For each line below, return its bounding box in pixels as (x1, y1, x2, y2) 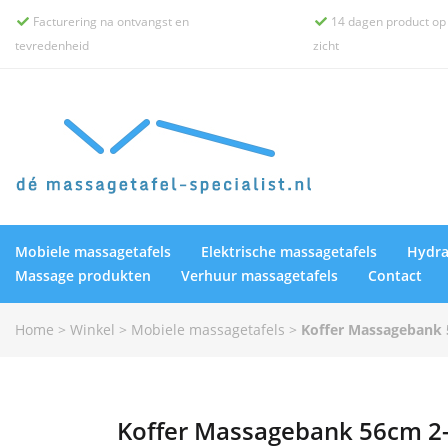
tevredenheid (15, 37, 89, 54)
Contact (368, 266, 422, 285)
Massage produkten (15, 266, 151, 285)
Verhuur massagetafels (181, 266, 338, 285)
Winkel (70, 320, 115, 339)
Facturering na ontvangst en (30, 13, 189, 30)
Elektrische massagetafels (201, 242, 377, 261)
